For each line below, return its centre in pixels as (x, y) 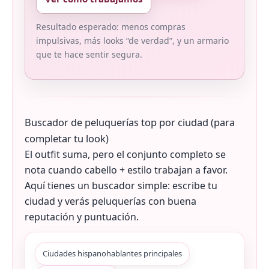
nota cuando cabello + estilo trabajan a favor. (126, 170)
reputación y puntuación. (82, 217)
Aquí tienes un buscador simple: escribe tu (121, 186)
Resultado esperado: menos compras (111, 27)
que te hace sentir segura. (89, 55)
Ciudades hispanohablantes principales (112, 254)
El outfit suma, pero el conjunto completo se (125, 155)
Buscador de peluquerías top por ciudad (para (130, 122)
